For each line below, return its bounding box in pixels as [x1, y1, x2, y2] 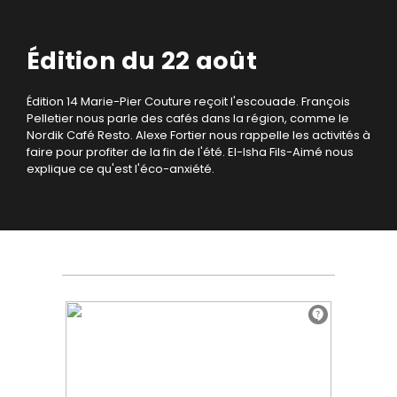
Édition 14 [27, 93, 78, 111]
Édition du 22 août [27, 44, 257, 78]
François [301, 93, 350, 111]
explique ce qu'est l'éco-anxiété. [27, 160, 214, 178]
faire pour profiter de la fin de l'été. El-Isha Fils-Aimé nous [27, 144, 354, 161]
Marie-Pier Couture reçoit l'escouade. [81, 93, 299, 111]
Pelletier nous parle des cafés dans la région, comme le [27, 110, 349, 128]
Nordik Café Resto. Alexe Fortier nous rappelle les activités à [27, 127, 370, 144]
